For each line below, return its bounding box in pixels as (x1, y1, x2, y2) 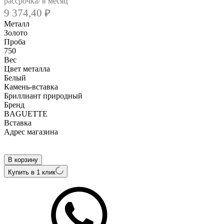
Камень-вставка (4, 82, 60, 91)
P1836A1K (4, 145, 40, 154)
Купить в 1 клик (8, 168, 55, 176)
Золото (4, 28, 27, 37)
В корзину (8, 155, 38, 163)
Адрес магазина (4, 127, 60, 136)
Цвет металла (4, 64, 52, 73)
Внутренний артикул (4, 136, 78, 145)
